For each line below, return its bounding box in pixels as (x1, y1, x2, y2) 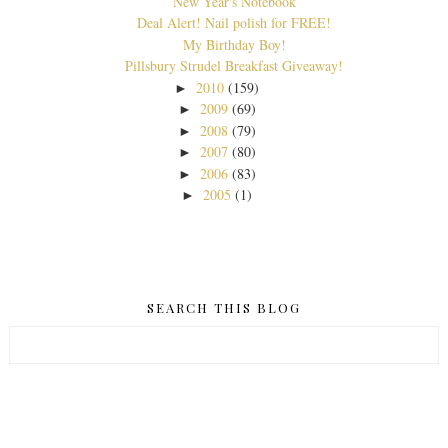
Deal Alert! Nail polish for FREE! (137, 13, 331, 33)
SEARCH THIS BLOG (147, 299, 301, 317)
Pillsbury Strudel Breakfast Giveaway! (125, 56, 343, 76)
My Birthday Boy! (182, 34, 286, 54)
